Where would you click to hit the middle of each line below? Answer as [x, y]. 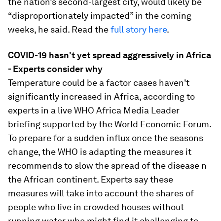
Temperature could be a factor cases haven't [99, 83]
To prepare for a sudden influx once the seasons [106, 138]
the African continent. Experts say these [91, 180]
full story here [139, 30]
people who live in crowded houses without [96, 207]
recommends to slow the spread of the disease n [107, 166]
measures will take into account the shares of [101, 193]
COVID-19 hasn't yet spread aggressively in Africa [110, 55]
